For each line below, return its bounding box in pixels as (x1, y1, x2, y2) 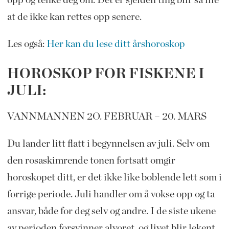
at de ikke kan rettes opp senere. (7, 11, 142, 22)
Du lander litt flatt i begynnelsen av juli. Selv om (7, 138, 210, 149)
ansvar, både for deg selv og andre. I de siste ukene (7, 205, 216, 216)
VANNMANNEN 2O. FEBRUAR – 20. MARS (7, 111, 209, 122)
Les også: (7, 38, 47, 49)
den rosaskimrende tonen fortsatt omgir (7, 155, 175, 166)
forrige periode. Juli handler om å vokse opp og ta (7, 189, 215, 199)
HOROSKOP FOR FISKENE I (7, 66, 204, 81)
